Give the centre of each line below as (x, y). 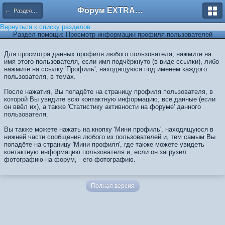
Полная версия (113, 186)
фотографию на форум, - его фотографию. (70, 159)
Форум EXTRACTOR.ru (139, 10)
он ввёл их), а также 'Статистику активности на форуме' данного (102, 107)
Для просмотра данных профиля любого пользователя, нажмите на (108, 54)
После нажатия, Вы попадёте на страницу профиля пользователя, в (108, 92)
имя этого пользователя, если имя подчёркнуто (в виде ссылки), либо (111, 62)
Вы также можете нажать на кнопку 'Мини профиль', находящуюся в (109, 129)
